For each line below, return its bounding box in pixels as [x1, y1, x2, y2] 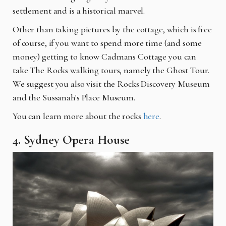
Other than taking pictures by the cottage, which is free [13, 24, 212, 35]
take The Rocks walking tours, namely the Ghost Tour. [13, 65, 209, 76]
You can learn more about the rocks [13, 110, 141, 122]
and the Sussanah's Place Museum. [13, 92, 135, 103]
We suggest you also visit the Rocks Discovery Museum [13, 78, 210, 90]
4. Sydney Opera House [13, 132, 130, 148]
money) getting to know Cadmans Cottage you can [13, 51, 197, 63]
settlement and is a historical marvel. [13, 5, 145, 17]
